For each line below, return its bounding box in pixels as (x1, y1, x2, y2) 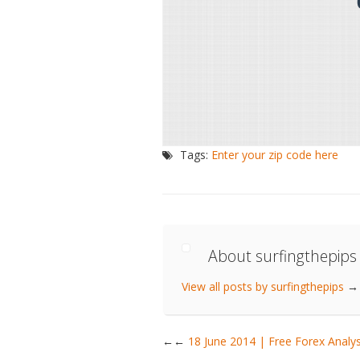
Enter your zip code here (211, 146, 338, 162)
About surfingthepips (208, 244, 358, 267)
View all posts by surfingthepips (181, 278, 347, 294)
